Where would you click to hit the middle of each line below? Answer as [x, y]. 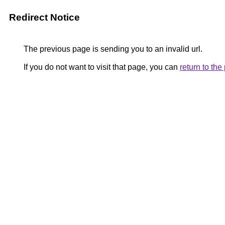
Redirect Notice [44, 17]
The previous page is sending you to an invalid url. [112, 49]
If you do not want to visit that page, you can [101, 67]
